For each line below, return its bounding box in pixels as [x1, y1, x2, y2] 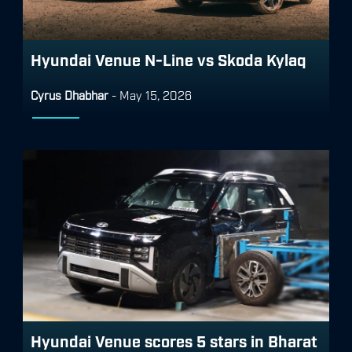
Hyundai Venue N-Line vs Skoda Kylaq [31, 49, 306, 69]
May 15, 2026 [119, 87, 192, 102]
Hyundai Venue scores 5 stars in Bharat [31, 331, 317, 350]
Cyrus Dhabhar [31, 87, 108, 102]
